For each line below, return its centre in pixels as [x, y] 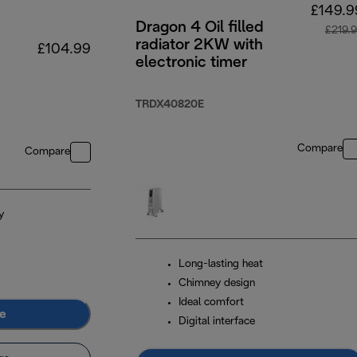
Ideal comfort [211, 303]
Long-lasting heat [221, 265]
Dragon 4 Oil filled [200, 28]
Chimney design [217, 284]
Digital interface [217, 322]
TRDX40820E [170, 105]
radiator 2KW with [199, 46]
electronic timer [191, 63]
